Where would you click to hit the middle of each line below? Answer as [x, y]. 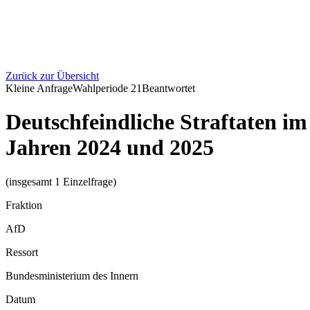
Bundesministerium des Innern [72, 275]
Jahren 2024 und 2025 [110, 148]
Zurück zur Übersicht [52, 76]
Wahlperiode [102, 88]
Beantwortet [168, 88]
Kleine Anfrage [39, 88]
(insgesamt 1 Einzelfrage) [61, 181]
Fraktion [24, 205]
